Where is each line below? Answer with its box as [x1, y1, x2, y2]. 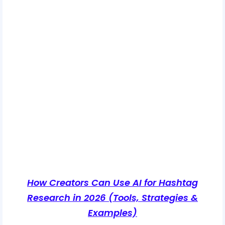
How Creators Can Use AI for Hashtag [27, 176, 198, 189]
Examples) [88, 206, 137, 219]
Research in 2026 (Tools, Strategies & [27, 191, 198, 204]
